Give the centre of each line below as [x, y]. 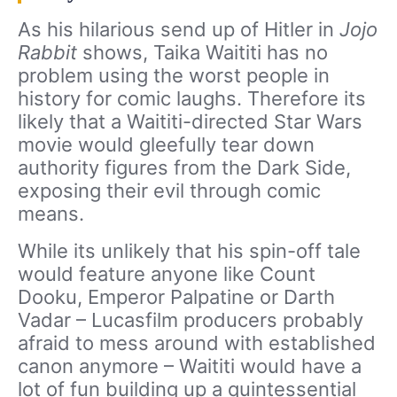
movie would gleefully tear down [166, 145]
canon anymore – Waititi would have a [190, 366]
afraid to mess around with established [197, 343]
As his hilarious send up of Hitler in [179, 30]
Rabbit [50, 53]
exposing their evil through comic [169, 191]
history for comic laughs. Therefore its [192, 99]
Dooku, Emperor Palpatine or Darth [176, 297]
